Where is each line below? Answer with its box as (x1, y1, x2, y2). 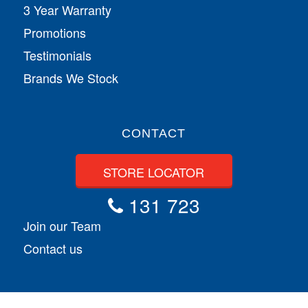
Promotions (23, 23, 86, 41)
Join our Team (23, 216, 101, 234)
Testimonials (23, 45, 91, 64)
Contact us (23, 239, 82, 257)
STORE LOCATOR (103, 162, 205, 181)
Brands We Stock (23, 68, 118, 87)
